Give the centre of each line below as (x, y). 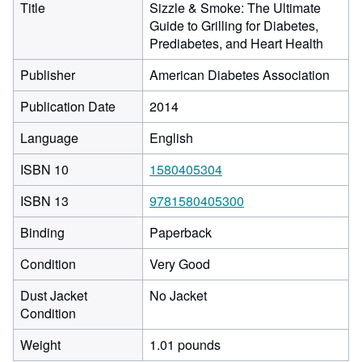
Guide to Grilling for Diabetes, (234, 26)
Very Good (180, 264)
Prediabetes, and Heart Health (236, 44)
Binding (42, 233)
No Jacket (178, 296)
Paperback (181, 233)
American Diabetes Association (240, 75)
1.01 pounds (185, 345)
